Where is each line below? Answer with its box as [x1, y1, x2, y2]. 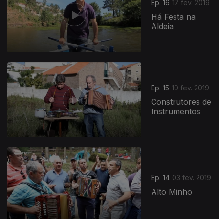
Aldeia [151, 22, 174, 32]
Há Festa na [151, 12, 196, 22]
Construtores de [151, 97, 212, 107]
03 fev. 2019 [172, 174, 212, 182]
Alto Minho [151, 187, 193, 197]
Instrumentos [151, 107, 201, 117]
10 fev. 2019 [172, 84, 210, 92]
